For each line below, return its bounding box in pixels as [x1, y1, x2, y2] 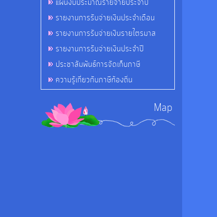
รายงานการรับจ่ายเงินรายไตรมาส [56, 27, 156, 39]
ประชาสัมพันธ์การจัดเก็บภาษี [56, 58, 140, 70]
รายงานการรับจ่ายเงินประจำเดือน [56, 12, 155, 24]
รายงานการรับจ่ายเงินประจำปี [56, 43, 144, 55]
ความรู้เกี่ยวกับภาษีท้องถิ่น [56, 74, 133, 86]
